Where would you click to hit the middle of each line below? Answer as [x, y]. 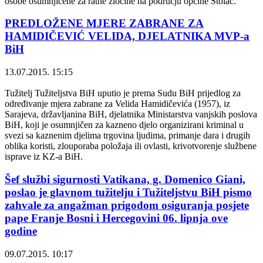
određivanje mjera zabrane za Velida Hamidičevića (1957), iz [117, 104]
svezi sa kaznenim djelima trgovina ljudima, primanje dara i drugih [127, 136]
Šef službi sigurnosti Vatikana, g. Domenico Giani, [125, 179]
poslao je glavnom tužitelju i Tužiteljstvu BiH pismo [128, 192]
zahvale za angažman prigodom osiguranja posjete [127, 205]
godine [21, 231]
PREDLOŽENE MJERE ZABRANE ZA [104, 23]
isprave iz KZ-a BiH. [44, 157]
